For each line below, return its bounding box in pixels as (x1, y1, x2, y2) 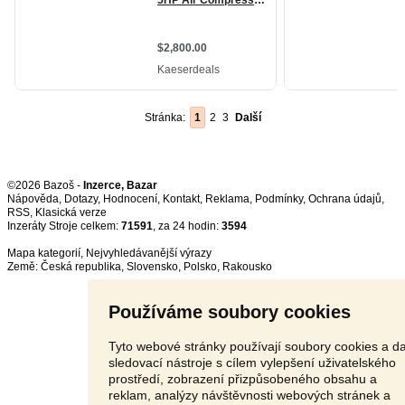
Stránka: (144, 111, 192, 124)
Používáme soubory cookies (108, 301, 351, 322)
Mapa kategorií (7, 247, 80, 259)
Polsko (184, 260, 217, 273)
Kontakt (163, 193, 200, 205)
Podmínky (255, 193, 303, 205)
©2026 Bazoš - (7, 179, 83, 192)
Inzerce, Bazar (83, 179, 157, 192)
